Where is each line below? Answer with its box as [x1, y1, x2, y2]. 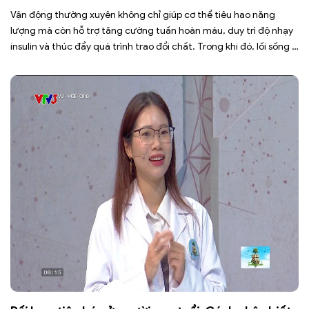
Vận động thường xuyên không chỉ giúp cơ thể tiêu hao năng [10, 9, 275, 21]
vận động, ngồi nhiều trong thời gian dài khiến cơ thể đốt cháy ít [10, 57, 291, 69]
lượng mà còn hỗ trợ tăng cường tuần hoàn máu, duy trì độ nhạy [10, 25, 293, 37]
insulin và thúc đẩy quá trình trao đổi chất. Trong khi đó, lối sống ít [10, 41, 298, 53]
